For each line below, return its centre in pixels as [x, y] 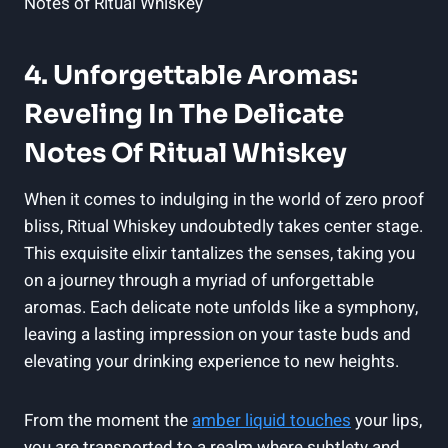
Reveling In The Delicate [184, 114]
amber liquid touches [271, 420]
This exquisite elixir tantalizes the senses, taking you [219, 253]
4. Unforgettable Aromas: [191, 75]
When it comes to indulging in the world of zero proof [224, 199]
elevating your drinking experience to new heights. [211, 361]
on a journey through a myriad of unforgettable [199, 280]
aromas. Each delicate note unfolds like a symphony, [221, 307]
